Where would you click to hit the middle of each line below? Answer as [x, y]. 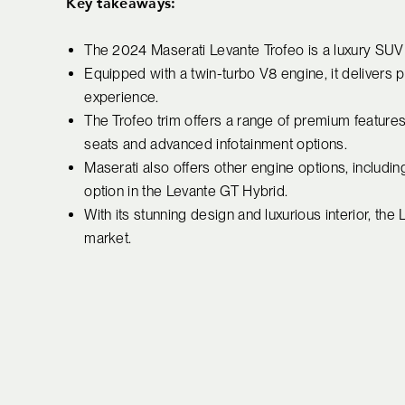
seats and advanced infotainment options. [216, 145]
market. [108, 239]
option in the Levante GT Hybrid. [186, 192]
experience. [122, 98]
